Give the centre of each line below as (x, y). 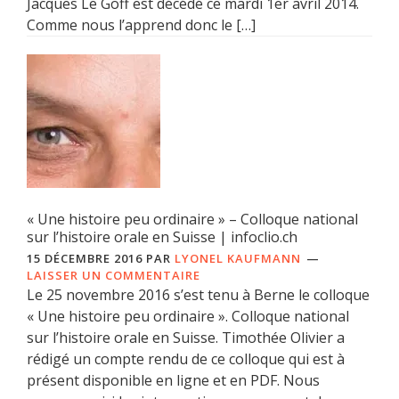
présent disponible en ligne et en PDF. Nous (173, 381)
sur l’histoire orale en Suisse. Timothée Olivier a (186, 338)
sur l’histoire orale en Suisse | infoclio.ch (162, 237)
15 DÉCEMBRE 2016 (85, 259)
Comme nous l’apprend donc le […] (141, 25)
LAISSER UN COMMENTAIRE (114, 276)
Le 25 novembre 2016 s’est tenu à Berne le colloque (198, 295)
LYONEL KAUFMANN (238, 259)
